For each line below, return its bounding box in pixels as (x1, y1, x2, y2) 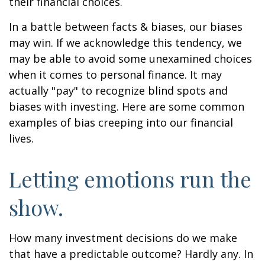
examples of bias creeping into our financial (9, 115, 233, 130)
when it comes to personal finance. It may (9, 67, 222, 82)
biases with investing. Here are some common (9, 99, 244, 114)
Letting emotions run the (9, 164, 251, 193)
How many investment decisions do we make (9, 231, 237, 245)
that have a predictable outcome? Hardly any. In (9, 247, 253, 261)
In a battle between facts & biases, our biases (9, 20, 243, 34)
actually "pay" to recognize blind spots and (9, 83, 228, 98)
